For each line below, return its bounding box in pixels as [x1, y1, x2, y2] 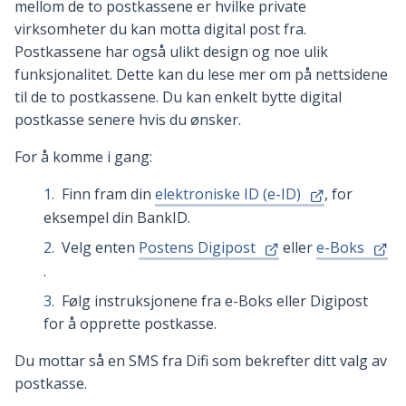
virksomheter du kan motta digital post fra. [14, 19, 306, 40]
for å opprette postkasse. [43, 314, 220, 334]
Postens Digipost [139, 237, 256, 258]
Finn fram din [62, 184, 155, 205]
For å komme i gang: [14, 147, 152, 168]
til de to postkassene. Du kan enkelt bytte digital [14, 87, 342, 108]
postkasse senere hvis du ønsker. [14, 110, 241, 130]
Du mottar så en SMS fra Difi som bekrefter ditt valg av [14, 351, 387, 372]
